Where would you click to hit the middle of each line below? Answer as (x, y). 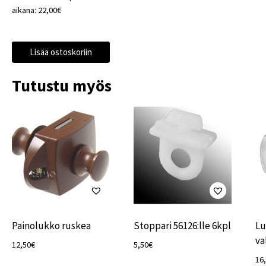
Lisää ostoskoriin (61, 52)
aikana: (25, 10)
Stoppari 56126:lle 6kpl (182, 225)
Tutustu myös (61, 85)
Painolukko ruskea (51, 225)
